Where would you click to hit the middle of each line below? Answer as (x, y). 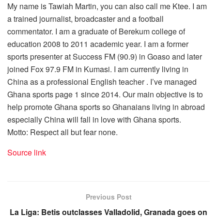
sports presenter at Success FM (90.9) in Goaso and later (105, 56)
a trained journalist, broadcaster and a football (85, 18)
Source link (27, 152)
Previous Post (108, 196)
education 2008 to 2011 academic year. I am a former (98, 44)
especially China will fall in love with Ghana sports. (94, 119)
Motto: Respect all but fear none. (62, 132)
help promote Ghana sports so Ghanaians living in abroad (106, 107)
